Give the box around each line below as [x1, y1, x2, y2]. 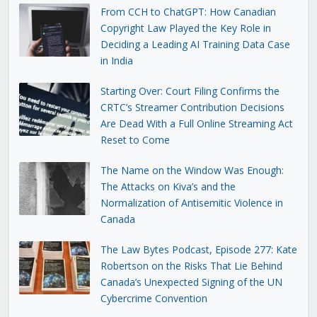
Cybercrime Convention [100, 291, 207, 305]
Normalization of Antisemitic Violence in [100, 195, 283, 209]
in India [100, 53, 133, 67]
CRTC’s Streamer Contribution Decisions [100, 100, 284, 114]
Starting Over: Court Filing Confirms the [100, 83, 279, 98]
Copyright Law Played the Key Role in [100, 21, 271, 35]
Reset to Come [100, 132, 170, 146]
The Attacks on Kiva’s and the [100, 179, 236, 193]
